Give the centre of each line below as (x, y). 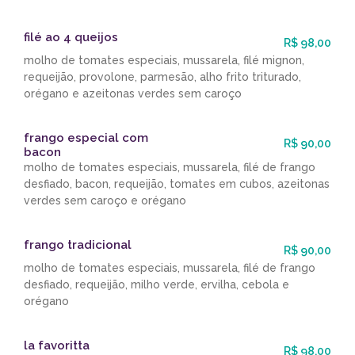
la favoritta (57, 346)
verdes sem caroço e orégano (105, 201)
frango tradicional (78, 245)
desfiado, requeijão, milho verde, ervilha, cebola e (157, 285)
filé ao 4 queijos (71, 38)
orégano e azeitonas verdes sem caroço (133, 94)
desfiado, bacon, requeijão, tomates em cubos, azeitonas (177, 184)
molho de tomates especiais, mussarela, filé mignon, (164, 61)
